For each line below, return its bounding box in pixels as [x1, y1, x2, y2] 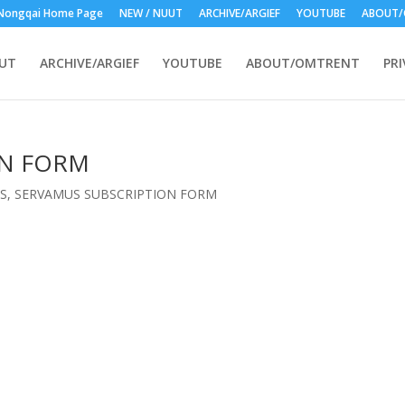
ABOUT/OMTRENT [245, 54, 360, 71]
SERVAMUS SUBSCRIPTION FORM [14, 185, 218, 202]
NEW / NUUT [118, 5, 183, 21]
